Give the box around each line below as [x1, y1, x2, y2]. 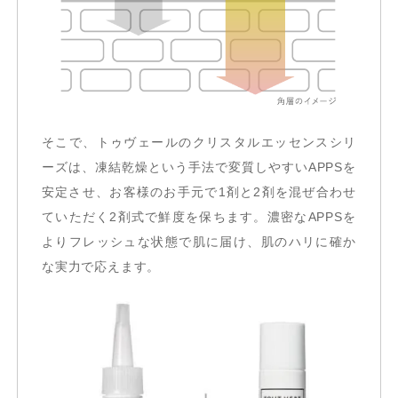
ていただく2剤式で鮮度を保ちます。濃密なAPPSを [41, 210, 357, 224]
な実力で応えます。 [41, 259, 161, 274]
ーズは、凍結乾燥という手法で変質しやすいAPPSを [41, 160, 357, 174]
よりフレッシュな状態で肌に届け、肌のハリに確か [41, 235, 357, 249]
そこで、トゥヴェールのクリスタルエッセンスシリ [41, 135, 357, 149]
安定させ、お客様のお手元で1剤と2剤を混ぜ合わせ [41, 185, 357, 199]
